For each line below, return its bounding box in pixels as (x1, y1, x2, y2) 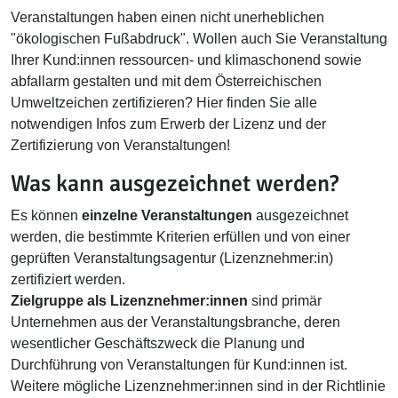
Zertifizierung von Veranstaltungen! (11, 138, 230, 153)
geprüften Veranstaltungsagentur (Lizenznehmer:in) (11, 251, 333, 266)
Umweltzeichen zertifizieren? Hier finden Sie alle (11, 95, 317, 110)
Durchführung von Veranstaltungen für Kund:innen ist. (11, 357, 347, 372)
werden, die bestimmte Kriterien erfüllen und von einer (11, 229, 350, 244)
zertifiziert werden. (11, 272, 125, 287)
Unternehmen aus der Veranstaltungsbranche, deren (11, 314, 340, 330)
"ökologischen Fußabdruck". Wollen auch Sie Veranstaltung (11, 31, 387, 46)
